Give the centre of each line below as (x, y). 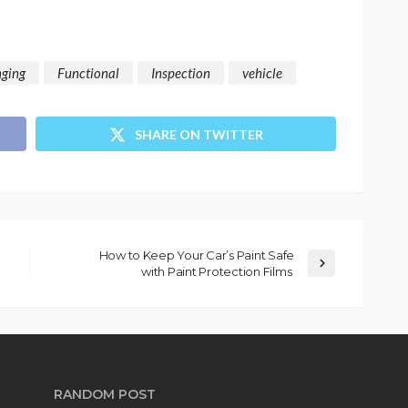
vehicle (262, 73)
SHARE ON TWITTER (199, 134)
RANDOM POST (105, 394)
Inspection (181, 73)
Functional (88, 73)
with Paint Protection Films (218, 271)
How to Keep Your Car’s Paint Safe (196, 255)
